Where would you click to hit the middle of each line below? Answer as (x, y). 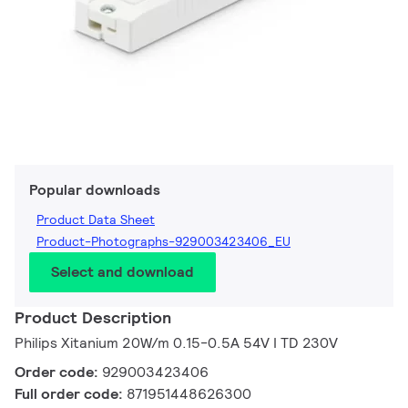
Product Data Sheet (96, 220)
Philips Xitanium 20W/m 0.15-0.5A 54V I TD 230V (176, 343)
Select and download (122, 272)
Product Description (93, 318)
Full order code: (71, 394)
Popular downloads (95, 190)
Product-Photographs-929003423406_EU (163, 242)
